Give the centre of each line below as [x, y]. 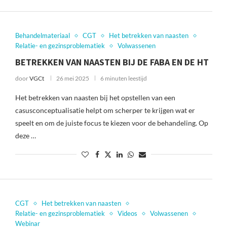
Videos [127, 213]
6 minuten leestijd [123, 78]
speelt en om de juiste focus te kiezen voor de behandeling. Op [111, 123]
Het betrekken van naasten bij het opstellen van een [95, 98]
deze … [25, 136]
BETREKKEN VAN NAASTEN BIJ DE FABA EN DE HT [112, 62]
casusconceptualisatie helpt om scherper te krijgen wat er [105, 110]
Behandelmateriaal [42, 35]
